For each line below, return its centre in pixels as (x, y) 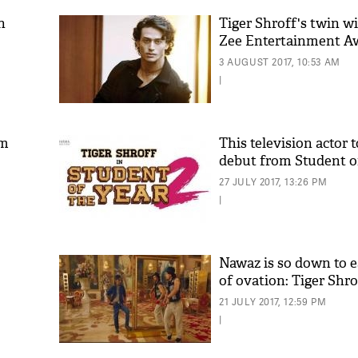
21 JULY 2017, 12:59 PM (273, 302)
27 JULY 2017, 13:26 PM (273, 182)
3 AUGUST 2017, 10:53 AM (280, 62)
